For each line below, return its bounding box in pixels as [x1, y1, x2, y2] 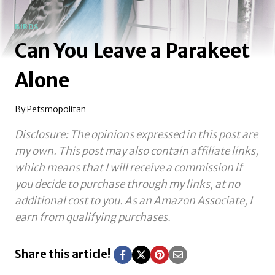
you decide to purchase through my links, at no [15, 177, 240, 192]
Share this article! [15, 247, 110, 261]
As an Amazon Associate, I [125, 194, 252, 208]
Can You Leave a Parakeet [15, 38, 250, 63]
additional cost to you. [15, 194, 123, 208]
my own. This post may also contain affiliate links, [15, 144, 258, 158]
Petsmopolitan [27, 104, 87, 115]
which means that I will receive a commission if [15, 161, 242, 175]
